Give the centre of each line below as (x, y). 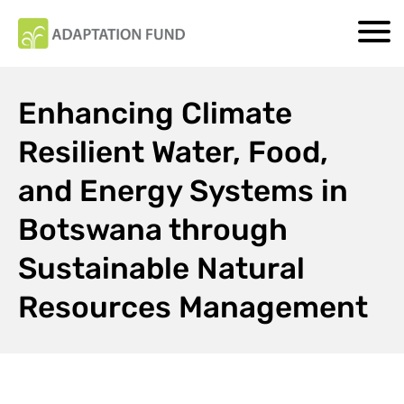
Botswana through (153, 229)
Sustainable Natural (161, 268)
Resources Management (193, 307)
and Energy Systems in (183, 190)
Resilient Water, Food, (173, 151)
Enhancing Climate (155, 113)
